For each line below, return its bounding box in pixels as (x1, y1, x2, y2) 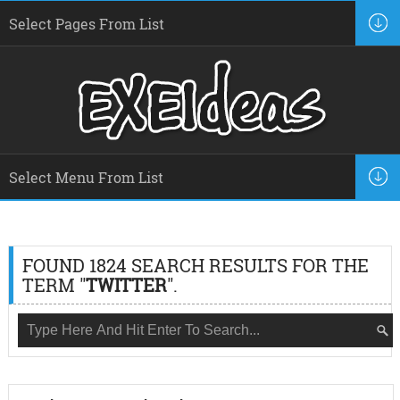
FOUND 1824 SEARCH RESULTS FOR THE (21, 254, 369, 277)
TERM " (21, 273, 86, 296)
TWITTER (85, 273, 167, 296)
